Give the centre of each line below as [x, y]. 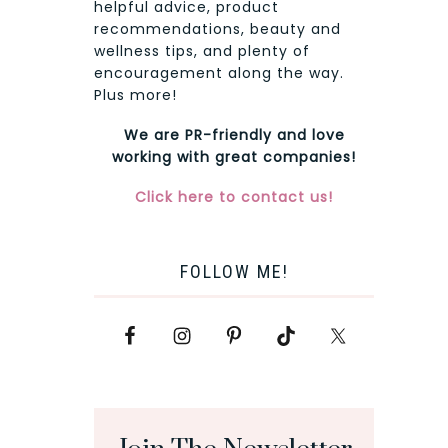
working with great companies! [234, 157]
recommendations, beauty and [217, 29]
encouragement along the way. [219, 73]
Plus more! [135, 95]
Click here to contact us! [234, 197]
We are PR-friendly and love [234, 135]
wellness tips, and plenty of [202, 51]
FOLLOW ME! [234, 272]
